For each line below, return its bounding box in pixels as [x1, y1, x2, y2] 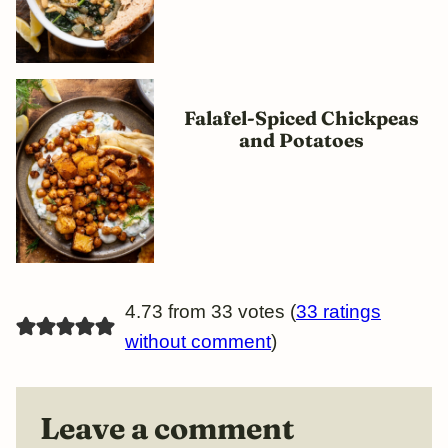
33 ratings [295, 301, 381, 323]
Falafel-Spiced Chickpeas [183, 106, 419, 131]
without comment [124, 331, 271, 353]
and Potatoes [238, 128, 364, 153]
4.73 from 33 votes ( [124, 301, 296, 323]
